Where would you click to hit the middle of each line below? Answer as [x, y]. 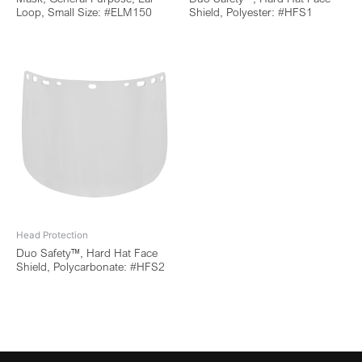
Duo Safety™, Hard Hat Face [87, 253]
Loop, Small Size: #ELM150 [84, 13]
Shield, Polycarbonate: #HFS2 [90, 266]
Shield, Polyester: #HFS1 [251, 13]
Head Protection [52, 235]
